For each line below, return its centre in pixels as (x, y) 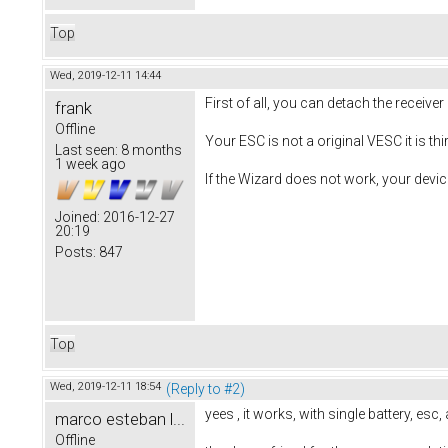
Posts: (75, 251)
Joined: (77, 216)
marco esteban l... (120, 418)
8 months (150, 149)
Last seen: (86, 149)
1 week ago (90, 163)
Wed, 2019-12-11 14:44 (105, 75)
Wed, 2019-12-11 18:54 (105, 386)
